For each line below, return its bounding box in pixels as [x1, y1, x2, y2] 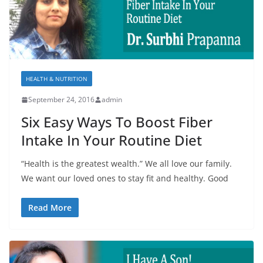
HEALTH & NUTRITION [26, 75, 87, 83]
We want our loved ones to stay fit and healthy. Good [21, 173, 228, 184]
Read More [28, 202, 72, 214]
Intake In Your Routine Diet [21, 130, 202, 150]
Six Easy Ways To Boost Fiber [21, 112, 213, 132]
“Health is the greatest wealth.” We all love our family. [21, 158, 232, 170]
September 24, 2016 [28, 95, 95, 105]
